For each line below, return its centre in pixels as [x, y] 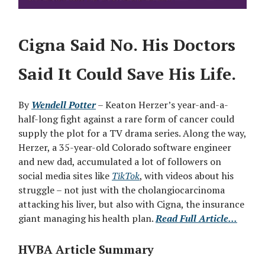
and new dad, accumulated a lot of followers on [120, 162]
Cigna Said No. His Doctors [127, 45]
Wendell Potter [64, 105]
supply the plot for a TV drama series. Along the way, [132, 133]
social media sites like [65, 176]
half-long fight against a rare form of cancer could [126, 119]
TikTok [126, 176]
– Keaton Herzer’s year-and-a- [162, 105]
